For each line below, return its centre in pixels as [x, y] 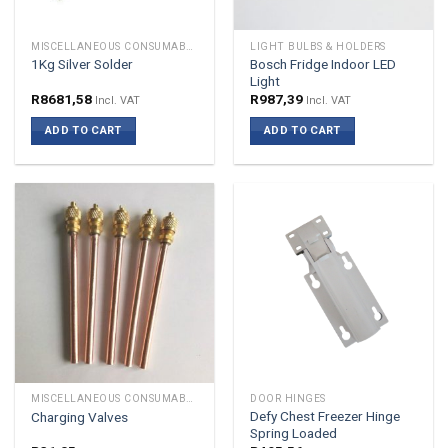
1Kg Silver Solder [82, 64]
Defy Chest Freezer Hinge [325, 416]
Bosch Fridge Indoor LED [323, 63]
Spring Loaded [294, 433]
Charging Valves [80, 416]
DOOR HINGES [288, 399]
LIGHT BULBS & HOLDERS [318, 46]
